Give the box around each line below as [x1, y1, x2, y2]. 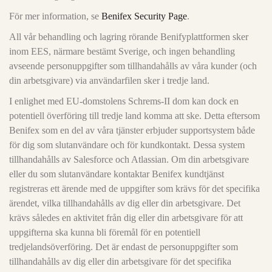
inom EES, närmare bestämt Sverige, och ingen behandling [9, 46, 235, 56]
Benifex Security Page [101, 11, 187, 21]
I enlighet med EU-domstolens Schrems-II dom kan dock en [9, 96, 239, 106]
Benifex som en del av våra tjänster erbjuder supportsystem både [9, 125, 255, 135]
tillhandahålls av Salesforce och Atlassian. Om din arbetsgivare [9, 154, 249, 165]
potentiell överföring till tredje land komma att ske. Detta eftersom [9, 110, 260, 121]
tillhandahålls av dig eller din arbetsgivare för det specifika [9, 256, 231, 267]
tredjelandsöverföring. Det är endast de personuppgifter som [9, 242, 238, 252]
